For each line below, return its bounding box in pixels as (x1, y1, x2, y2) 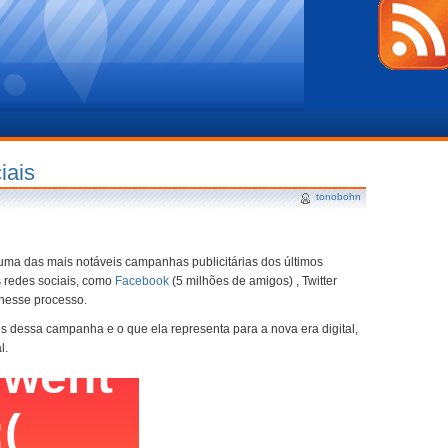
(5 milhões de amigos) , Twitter (169, 274, 337, 288)
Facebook (115, 274, 169, 288)
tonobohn (316, 191, 361, 202)
